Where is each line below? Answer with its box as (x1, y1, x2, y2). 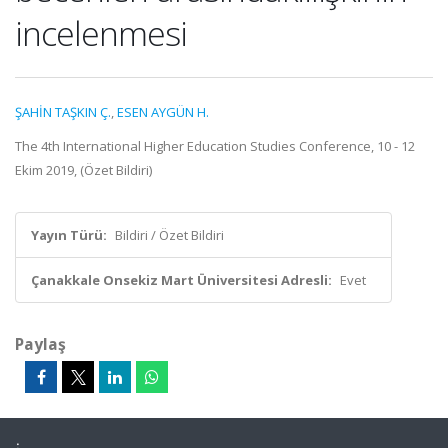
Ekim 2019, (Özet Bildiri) (15, 161, 152, 179)
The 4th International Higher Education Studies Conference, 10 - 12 (15, 137, 415, 155)
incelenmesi (15, 10, 187, 56)
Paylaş (15, 333, 66, 355)
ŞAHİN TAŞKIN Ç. (15, 103, 111, 121)
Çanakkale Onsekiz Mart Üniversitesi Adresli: (31, 271, 332, 289)
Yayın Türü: (31, 226, 107, 244)
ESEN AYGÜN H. (117, 103, 209, 121)
